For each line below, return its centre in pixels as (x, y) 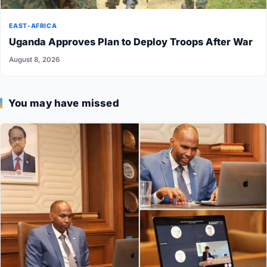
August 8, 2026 (35, 60)
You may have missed (63, 103)
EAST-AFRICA (33, 26)
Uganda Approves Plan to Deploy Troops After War (131, 41)
